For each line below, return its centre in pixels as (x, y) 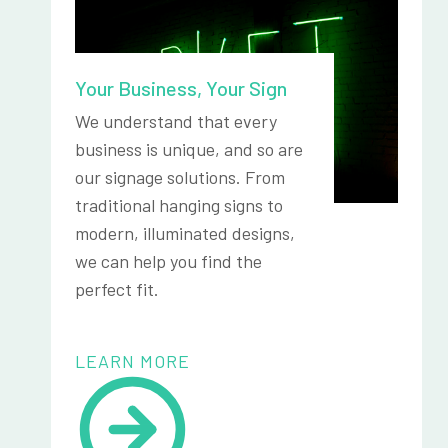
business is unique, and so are (189, 148)
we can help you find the (168, 260)
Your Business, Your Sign (181, 87)
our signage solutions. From (180, 176)
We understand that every (176, 120)
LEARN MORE (132, 360)
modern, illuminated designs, (185, 232)
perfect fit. (117, 288)
